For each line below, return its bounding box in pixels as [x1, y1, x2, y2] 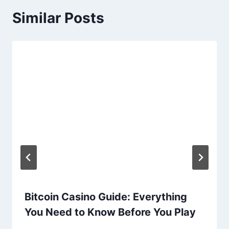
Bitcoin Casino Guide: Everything [25, 191, 187, 203]
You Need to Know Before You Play [25, 206, 196, 219]
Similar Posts [12, 9, 104, 27]
